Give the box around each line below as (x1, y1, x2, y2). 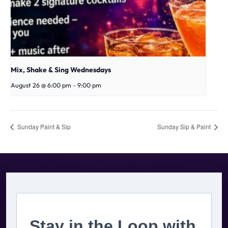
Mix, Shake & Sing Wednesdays (11, 66, 111, 74)
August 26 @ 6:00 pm (11, 82, 71, 90)
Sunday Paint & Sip (16, 122, 71, 131)
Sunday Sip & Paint (157, 122, 212, 131)
